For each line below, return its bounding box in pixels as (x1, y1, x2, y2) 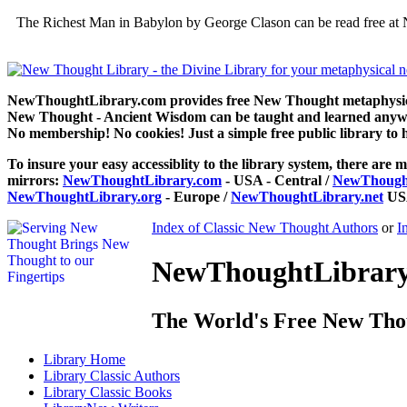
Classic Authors (90, 367, 180, 383)
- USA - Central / (222, 173, 333, 188)
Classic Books (90, 383, 172, 400)
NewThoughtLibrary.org (7, 189, 162, 204)
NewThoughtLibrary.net (231, 189, 383, 204)
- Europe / (162, 189, 231, 204)
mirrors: (7, 173, 63, 188)
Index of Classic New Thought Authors (152, 220, 378, 235)
